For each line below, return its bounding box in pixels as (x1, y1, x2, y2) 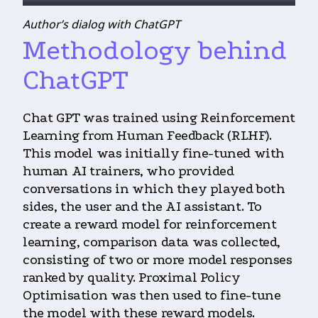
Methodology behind (23, 35, 287, 67)
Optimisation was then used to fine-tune (23, 287, 281, 304)
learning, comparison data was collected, (23, 234, 281, 251)
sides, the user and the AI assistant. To (23, 199, 263, 215)
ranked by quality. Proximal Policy (23, 270, 241, 286)
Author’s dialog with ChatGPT (23, 16, 180, 33)
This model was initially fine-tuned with (23, 146, 285, 162)
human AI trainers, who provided (23, 163, 234, 180)
